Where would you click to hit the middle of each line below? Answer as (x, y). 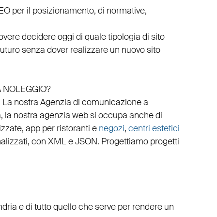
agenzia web (64, 116)
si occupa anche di (125, 116)
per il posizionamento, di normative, (78, 11)
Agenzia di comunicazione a (94, 102)
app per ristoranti (58, 129)
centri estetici (154, 129)
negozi (111, 129)
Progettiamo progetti (140, 142)
